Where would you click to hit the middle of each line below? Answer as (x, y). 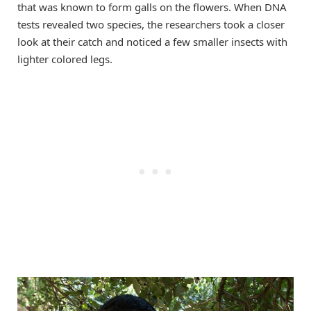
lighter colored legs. (65, 59)
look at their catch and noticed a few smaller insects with (152, 42)
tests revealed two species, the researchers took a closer (151, 24)
